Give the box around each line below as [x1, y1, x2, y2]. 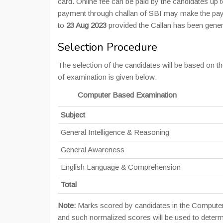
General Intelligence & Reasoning [61, 128, 169, 137]
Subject [61, 111, 85, 119]
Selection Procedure [58, 40, 157, 55]
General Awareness [61, 145, 124, 154]
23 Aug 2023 [66, 21, 109, 30]
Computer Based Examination [78, 91, 177, 100]
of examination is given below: [58, 73, 157, 82]
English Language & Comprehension [61, 163, 181, 172]
